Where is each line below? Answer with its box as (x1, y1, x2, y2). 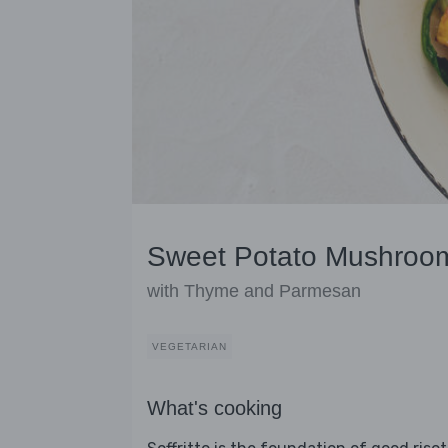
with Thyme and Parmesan (147, 281, 361, 302)
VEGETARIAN (152, 341, 227, 353)
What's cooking (147, 397, 282, 420)
